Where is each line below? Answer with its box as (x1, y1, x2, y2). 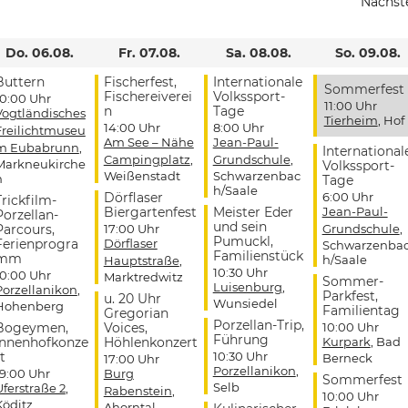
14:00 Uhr (103, 119, 160, 135)
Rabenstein (103, 382, 172, 398)
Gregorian (103, 304, 168, 321)
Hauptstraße (103, 252, 179, 268)
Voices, (103, 319, 148, 336)
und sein (212, 218, 267, 235)
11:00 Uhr (323, 97, 377, 113)
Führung (212, 331, 269, 348)
